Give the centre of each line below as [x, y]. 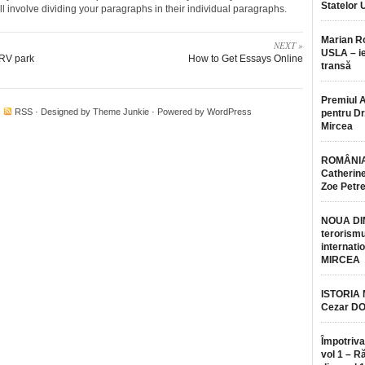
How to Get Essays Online [246, 59]
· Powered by [178, 112]
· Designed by [63, 112]
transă [336, 66]
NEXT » [288, 45]
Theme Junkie [121, 112]
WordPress [229, 112]
